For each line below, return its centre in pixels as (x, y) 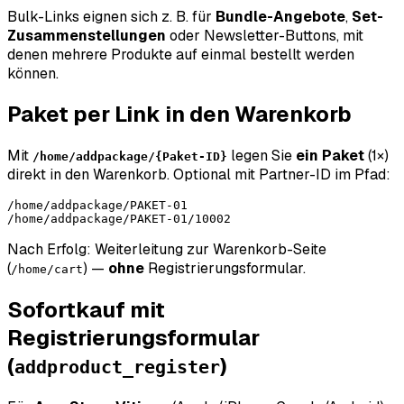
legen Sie (262, 156)
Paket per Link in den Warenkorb (179, 115)
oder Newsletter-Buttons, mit (265, 35)
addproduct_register (117, 368)
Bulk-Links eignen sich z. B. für (111, 16)
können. (33, 73)
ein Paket (330, 156)
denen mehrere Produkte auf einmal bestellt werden (181, 54)
